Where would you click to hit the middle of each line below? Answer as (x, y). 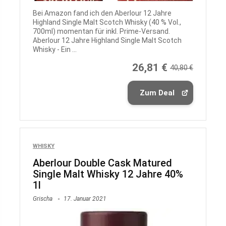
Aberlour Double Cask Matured (102, 163)
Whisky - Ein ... (55, 50)
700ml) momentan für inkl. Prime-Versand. (101, 32)
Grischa (43, 199)
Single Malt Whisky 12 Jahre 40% (108, 174)
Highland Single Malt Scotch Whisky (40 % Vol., (107, 22)
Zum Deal (157, 93)
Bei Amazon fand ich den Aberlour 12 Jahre (102, 13)
